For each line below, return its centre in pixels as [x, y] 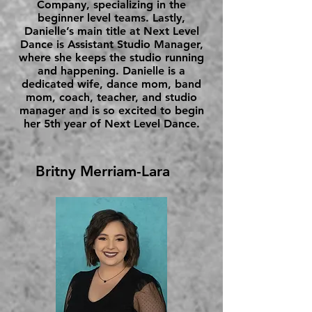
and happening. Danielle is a [111, 71]
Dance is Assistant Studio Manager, [111, 44]
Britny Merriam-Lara [103, 171]
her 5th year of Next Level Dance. [111, 124]
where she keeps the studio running [111, 57]
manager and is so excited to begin [111, 110]
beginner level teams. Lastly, [111, 18]
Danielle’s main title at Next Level [111, 31]
